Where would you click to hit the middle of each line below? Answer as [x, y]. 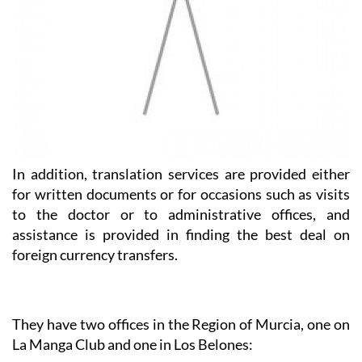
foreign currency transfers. [95, 227]
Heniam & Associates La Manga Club [191, 351]
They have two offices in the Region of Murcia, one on [181, 296]
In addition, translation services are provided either [181, 146]
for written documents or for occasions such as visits [181, 166]
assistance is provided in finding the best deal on [181, 206]
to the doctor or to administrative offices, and [181, 186]
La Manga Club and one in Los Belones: [133, 316]
